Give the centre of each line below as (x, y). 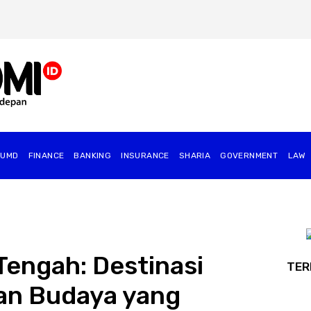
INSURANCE (145, 155)
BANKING (93, 155)
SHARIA (195, 155)
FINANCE (46, 155)
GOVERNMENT (249, 155)
